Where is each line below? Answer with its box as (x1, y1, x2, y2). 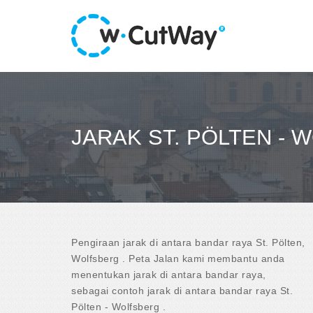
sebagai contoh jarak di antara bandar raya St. (71, 284, 293, 296)
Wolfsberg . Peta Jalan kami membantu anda (71, 252, 285, 264)
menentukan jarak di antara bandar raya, (71, 268, 266, 280)
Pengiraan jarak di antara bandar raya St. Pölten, (71, 236, 305, 248)
